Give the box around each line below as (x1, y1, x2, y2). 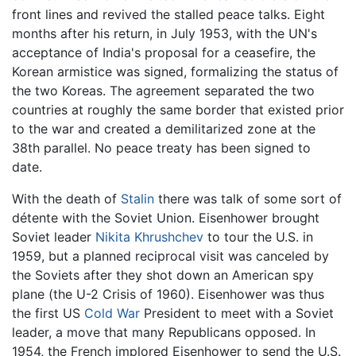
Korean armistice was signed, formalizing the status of (12, 64, 339, 80)
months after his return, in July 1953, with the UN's (12, 25, 317, 42)
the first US (12, 305, 84, 322)
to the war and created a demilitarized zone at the (12, 121, 315, 137)
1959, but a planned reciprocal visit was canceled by (12, 248, 329, 265)
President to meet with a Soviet (140, 305, 334, 322)
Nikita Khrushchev (95, 229, 203, 246)
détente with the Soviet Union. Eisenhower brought (12, 210, 319, 226)
